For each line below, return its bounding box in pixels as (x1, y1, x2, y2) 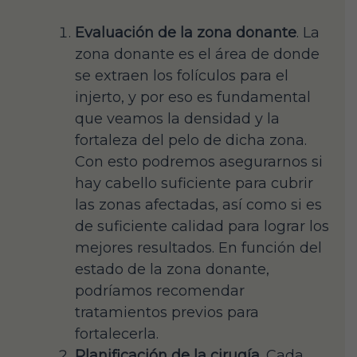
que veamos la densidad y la (75, 109, 280, 127)
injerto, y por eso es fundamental (75, 88, 311, 106)
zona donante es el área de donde (75, 45, 320, 63)
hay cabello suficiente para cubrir (75, 174, 313, 192)
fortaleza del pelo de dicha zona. (75, 131, 307, 149)
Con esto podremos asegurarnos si (75, 152, 323, 171)
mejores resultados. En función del (75, 238, 322, 257)
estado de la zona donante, (75, 260, 269, 278)
